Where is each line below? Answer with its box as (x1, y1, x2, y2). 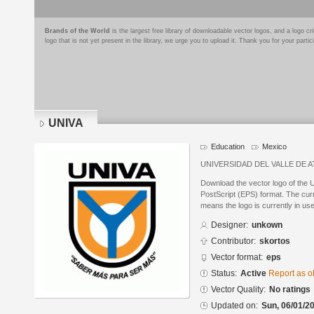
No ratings (269, 285, 310, 295)
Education (211, 142, 245, 151)
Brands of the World (45, 27, 110, 34)
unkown (252, 220, 282, 231)
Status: (211, 268, 237, 279)
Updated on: (211, 301, 258, 311)
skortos (259, 236, 290, 247)
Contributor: (211, 236, 256, 247)
